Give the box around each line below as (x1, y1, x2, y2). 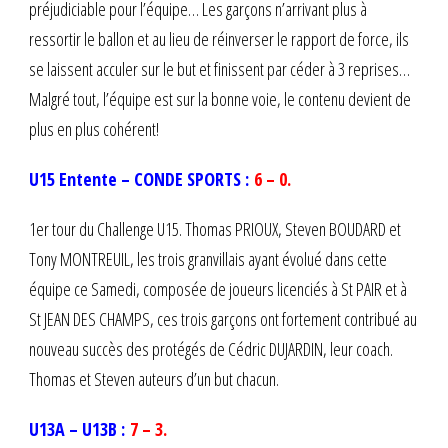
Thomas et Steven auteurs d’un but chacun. (29, 366, 279, 391)
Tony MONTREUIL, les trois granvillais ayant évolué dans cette (29, 246, 387, 271)
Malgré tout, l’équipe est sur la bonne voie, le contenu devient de (29, 86, 411, 111)
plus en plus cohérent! (29, 116, 159, 141)
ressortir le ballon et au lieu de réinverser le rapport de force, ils (29, 26, 409, 51)
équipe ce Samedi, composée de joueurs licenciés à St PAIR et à (29, 276, 407, 301)
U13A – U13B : (29, 416, 130, 441)
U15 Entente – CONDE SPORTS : (29, 166, 254, 191)
